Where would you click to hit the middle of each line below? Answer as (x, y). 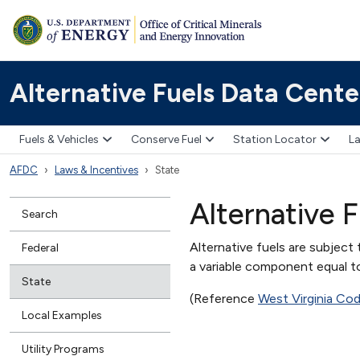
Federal (40, 247)
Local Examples (62, 315)
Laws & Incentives (96, 170)
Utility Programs (63, 349)
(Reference (224, 298)
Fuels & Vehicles (59, 140)
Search (40, 214)
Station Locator (275, 140)
